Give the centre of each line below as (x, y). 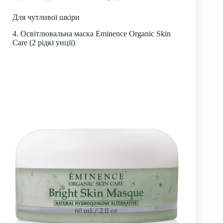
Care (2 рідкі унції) (44, 42)
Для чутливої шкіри (46, 17)
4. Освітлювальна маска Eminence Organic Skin (92, 33)
